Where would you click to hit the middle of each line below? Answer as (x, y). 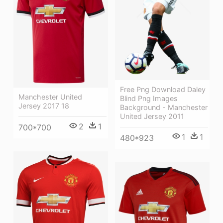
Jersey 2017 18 (44, 106)
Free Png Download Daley (163, 90)
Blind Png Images (149, 99)
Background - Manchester (164, 108)
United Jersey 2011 (152, 116)
